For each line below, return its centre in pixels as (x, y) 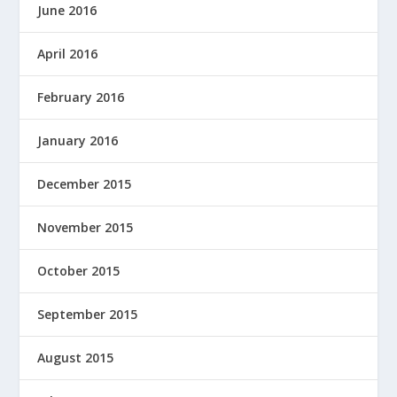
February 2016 (81, 97)
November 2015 (86, 227)
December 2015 (85, 183)
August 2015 (76, 357)
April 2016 (68, 53)
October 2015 (79, 270)
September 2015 (88, 314)
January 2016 (78, 140)
